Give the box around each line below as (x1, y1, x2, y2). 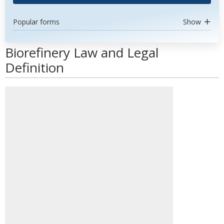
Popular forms (13, 17, 59, 26)
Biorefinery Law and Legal (5, 43, 158, 61)
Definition (5, 58, 64, 76)
